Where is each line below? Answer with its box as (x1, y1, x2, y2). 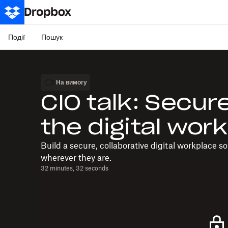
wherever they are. (41, 153, 111, 163)
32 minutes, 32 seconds (41, 164, 108, 172)
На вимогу (56, 79, 87, 85)
